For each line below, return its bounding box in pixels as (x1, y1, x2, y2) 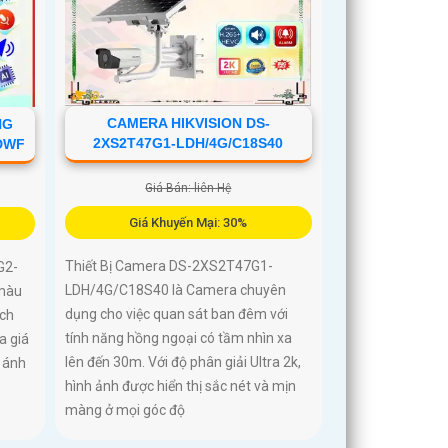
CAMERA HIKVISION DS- (106, 115, 270, 132)
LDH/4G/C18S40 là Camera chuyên (65, 282, 287, 299)
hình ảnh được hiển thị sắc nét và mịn (65, 378, 297, 395)
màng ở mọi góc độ (65, 402, 186, 419)
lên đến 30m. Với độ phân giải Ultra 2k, (65, 354, 302, 371)
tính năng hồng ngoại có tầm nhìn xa (65, 330, 293, 347)
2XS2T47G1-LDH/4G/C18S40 (93, 135, 284, 152)
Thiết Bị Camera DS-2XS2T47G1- (65, 258, 274, 275)
